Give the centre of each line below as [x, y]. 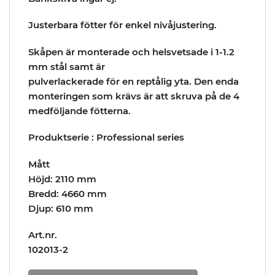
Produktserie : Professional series [106, 137]
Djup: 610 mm [61, 208]
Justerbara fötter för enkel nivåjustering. [122, 25]
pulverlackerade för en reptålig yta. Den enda [134, 81]
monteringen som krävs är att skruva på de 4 [134, 96]
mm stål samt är [67, 66]
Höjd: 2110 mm [62, 179]
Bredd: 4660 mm [68, 193]
